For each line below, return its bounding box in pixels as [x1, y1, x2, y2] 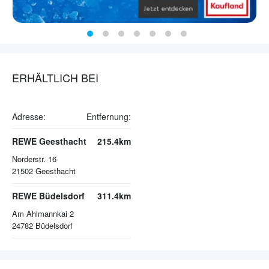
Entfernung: [86, 110, 131, 123]
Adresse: [12, 110, 46, 123]
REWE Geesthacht [12, 135, 86, 148]
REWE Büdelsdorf [12, 190, 85, 202]
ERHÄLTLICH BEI [12, 70, 98, 86]
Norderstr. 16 [12, 153, 56, 165]
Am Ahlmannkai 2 [12, 208, 74, 220]
